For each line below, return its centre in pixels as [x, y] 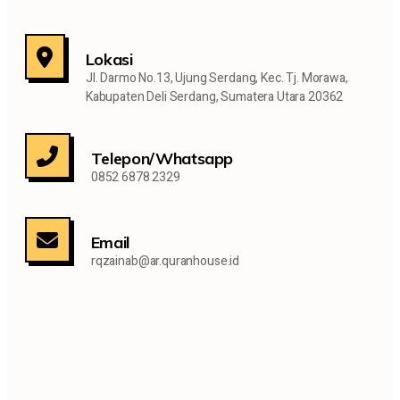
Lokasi [109, 60]
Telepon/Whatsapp [162, 159]
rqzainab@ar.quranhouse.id [165, 262]
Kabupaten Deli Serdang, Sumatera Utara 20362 [214, 97]
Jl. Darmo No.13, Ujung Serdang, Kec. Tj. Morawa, [217, 79]
